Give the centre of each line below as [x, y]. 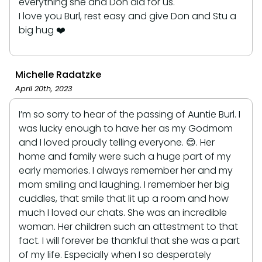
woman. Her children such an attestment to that [128, 226]
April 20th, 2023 [44, 88]
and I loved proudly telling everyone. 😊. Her [117, 142]
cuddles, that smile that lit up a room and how [124, 198]
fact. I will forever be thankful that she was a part [129, 240]
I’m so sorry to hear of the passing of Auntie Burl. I [130, 114]
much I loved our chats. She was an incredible [123, 212]
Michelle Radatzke [58, 74]
